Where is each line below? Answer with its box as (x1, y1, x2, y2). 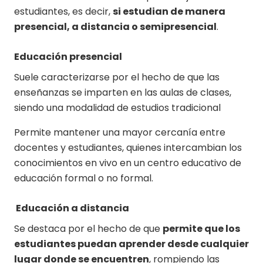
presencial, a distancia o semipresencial (14, 20, 217, 34)
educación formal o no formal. (14, 171, 153, 186)
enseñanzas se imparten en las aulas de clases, (14, 86, 231, 100)
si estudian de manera (113, 5, 225, 19)
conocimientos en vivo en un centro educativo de (14, 156, 241, 170)
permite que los (163, 222, 240, 236)
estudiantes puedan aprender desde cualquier (14, 237, 249, 251)
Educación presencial (14, 50, 122, 64)
